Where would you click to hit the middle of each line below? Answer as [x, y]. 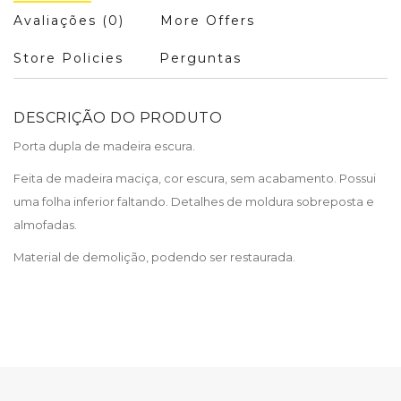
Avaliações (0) [69, 20]
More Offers [208, 20]
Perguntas [200, 58]
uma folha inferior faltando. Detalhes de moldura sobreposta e [194, 201]
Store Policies [68, 58]
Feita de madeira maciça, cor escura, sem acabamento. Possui [195, 178]
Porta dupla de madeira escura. [104, 145]
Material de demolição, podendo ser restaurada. [154, 256]
